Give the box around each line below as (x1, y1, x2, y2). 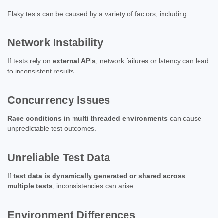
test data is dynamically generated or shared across (13, 171, 185, 180)
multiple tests (7, 182, 53, 190)
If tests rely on (7, 56, 53, 65)
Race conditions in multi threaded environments (7, 114, 168, 122)
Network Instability (7, 36, 103, 49)
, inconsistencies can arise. (53, 182, 135, 190)
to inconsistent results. (7, 67, 76, 75)
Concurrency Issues (7, 93, 110, 106)
